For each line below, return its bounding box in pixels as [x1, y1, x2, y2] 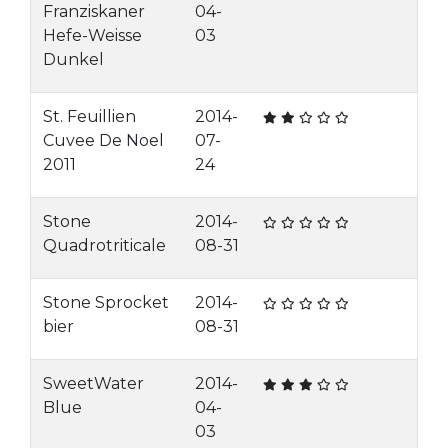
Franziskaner [43, 2, 145, 21]
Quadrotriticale [43, 236, 166, 255]
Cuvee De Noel [43, 131, 164, 150]
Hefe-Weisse [43, 26, 142, 45]
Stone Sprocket [43, 293, 169, 312]
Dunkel [43, 50, 104, 69]
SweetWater [43, 374, 144, 393]
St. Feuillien [43, 107, 136, 126]
